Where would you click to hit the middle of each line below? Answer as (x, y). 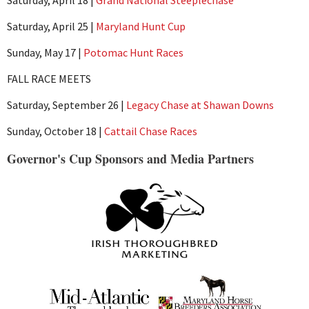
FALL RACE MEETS (49, 78)
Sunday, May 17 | (45, 52)
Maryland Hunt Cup (141, 26)
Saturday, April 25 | (51, 26)
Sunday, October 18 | (56, 131)
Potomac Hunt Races (133, 52)
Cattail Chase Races (151, 131)
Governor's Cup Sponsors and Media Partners (130, 158)
